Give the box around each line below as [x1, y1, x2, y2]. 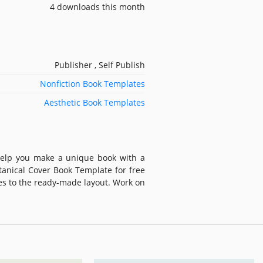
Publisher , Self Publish [55, 59, 145, 70]
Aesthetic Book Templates [44, 96, 145, 108]
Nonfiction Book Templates [40, 77, 145, 89]
